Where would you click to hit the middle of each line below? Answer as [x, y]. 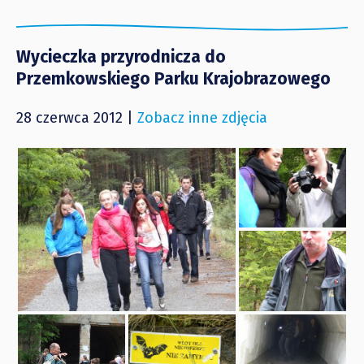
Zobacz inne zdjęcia [202, 118]
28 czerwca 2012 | [77, 118]
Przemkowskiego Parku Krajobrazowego [173, 79]
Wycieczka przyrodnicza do [121, 57]
